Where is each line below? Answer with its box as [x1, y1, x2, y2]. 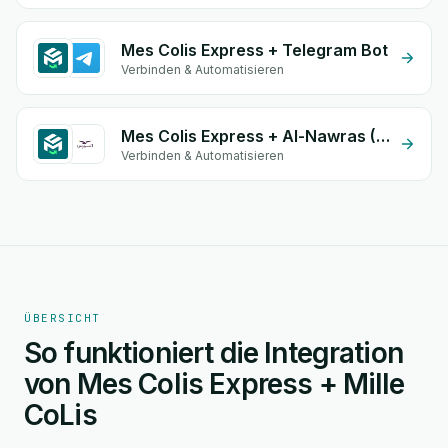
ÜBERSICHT [24, 311, 101, 325]
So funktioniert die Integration [24, 336, 403, 370]
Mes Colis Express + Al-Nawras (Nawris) [376, 126, 390, 146]
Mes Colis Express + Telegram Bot [121, 40, 388, 60]
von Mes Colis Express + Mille [24, 367, 405, 401]
